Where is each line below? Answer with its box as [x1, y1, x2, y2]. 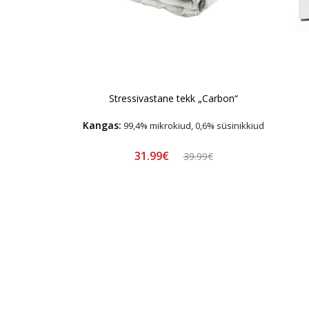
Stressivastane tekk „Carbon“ [109, 91, 238, 105]
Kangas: [83, 118, 121, 132]
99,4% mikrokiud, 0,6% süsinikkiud [121, 119, 264, 132]
